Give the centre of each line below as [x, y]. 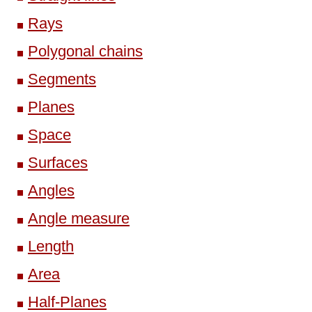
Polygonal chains [85, 51]
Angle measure [79, 218]
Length [51, 246]
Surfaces [58, 162]
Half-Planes [67, 302]
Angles [51, 190]
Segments [62, 79]
